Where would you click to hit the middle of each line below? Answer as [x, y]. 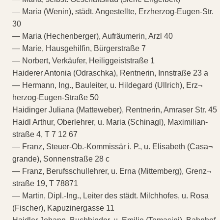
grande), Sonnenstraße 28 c [61, 159]
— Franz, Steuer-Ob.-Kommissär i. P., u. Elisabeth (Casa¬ [112, 146]
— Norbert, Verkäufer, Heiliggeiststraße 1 [83, 60]
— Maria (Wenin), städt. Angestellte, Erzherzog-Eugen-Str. [113, 11]
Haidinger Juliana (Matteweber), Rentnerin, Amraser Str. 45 [115, 110]
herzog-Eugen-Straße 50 [55, 97]
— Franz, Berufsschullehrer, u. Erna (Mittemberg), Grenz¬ [112, 171]
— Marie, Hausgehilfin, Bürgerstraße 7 [79, 48]
